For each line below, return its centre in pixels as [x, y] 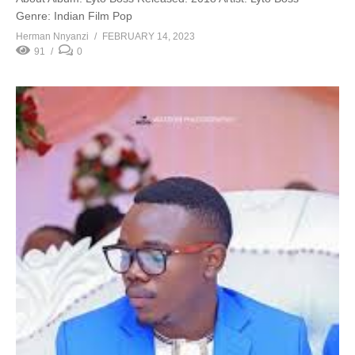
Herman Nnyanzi [52, 36]
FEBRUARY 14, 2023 [149, 36]
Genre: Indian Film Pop [74, 15]
